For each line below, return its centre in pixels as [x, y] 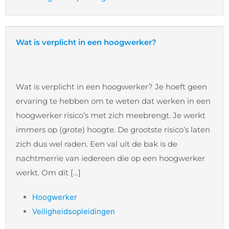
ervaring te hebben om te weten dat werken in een [113, 101]
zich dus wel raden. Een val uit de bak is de [97, 144]
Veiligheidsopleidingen [74, 212]
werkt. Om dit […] [48, 173]
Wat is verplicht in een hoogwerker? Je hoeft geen [111, 87]
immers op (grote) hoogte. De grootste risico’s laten [113, 130]
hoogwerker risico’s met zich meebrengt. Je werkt [111, 116]
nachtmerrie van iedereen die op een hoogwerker [110, 158]
